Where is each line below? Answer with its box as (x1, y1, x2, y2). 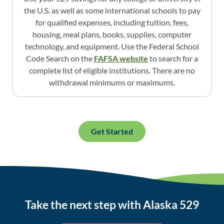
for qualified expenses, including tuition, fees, (35, 17, 188, 27)
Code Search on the (26, 53, 94, 63)
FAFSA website (94, 53, 148, 63)
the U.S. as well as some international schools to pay (23, 5, 200, 15)
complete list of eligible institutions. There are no (29, 65, 195, 75)
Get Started (91, 126, 133, 136)
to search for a (148, 53, 198, 63)
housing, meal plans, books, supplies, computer (32, 29, 191, 39)
